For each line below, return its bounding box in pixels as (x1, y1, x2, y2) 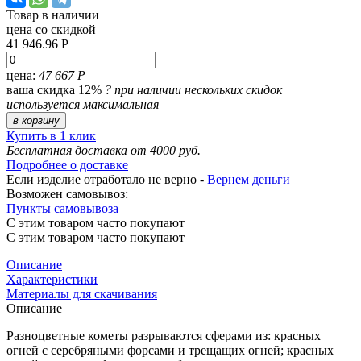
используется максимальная (6, 97, 159, 111)
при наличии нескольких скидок (114, 82, 282, 97)
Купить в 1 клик (6, 128, 96, 143)
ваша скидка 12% (6, 82, 105, 97)
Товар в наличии (6, 7, 99, 22)
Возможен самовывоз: (6, 186, 128, 201)
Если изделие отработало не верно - (6, 172, 207, 186)
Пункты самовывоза (6, 201, 118, 215)
